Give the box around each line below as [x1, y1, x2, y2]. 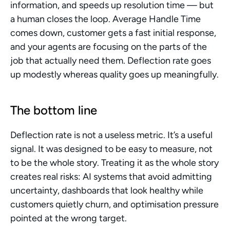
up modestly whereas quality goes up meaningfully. [10, 69, 219, 80]
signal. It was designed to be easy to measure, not [10, 143, 213, 155]
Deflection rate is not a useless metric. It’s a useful [10, 129, 213, 141]
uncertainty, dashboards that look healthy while [10, 185, 203, 196]
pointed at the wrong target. [10, 213, 127, 224]
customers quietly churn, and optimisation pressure [10, 199, 219, 210]
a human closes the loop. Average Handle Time [10, 13, 201, 25]
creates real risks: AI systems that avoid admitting [10, 171, 212, 182]
